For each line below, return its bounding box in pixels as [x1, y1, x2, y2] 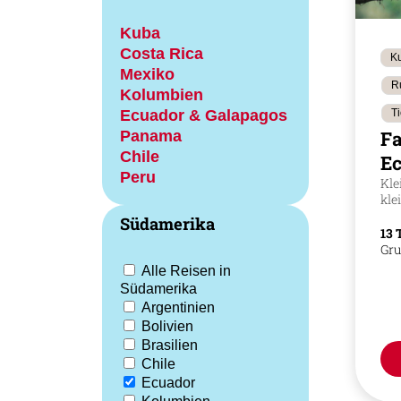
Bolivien [141, 319, 193, 334]
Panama [120, 126, 182, 145]
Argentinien [141, 300, 215, 315]
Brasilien [141, 337, 198, 353]
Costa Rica [120, 44, 203, 63]
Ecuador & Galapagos [120, 106, 287, 124]
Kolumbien [120, 85, 203, 104]
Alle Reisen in [141, 263, 231, 278]
